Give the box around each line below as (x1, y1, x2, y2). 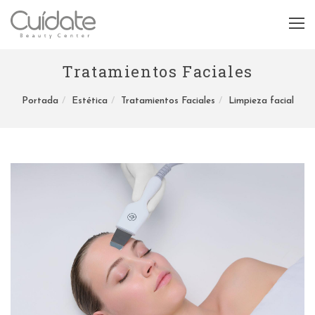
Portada (21, 96, 58, 105)
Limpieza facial (228, 96, 294, 105)
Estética (71, 96, 108, 105)
